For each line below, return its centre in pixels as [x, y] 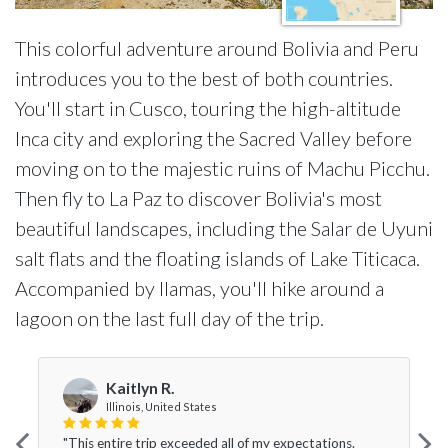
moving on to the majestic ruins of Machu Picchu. [222, 168]
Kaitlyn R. [140, 387]
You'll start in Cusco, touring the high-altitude [208, 108]
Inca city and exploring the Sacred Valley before [213, 138]
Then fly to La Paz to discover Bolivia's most [198, 198]
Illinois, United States [161, 406]
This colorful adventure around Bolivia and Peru [217, 48]
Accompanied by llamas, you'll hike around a [199, 288]
